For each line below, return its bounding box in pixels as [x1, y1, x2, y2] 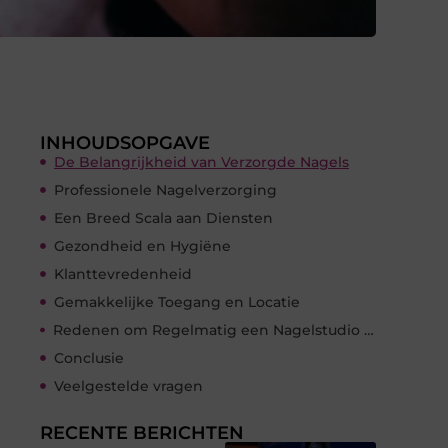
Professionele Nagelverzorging [54, 180, 277, 199]
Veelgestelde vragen [54, 376, 203, 395]
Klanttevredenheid [54, 264, 192, 283]
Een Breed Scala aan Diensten [54, 208, 273, 227]
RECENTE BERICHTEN [40, 421, 244, 444]
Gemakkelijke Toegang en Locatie [54, 292, 300, 311]
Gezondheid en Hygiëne [54, 236, 231, 255]
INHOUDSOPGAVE [40, 131, 210, 154]
